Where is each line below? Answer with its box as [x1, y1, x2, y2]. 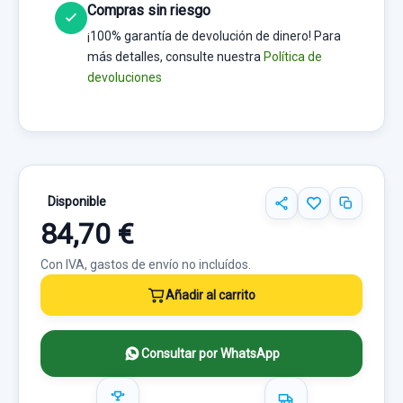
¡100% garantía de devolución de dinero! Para [87, 29, 341, 43]
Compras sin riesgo [87, 2, 210, 19]
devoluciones [87, 70, 162, 85]
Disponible [48, 193, 106, 209]
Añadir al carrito [166, 288, 255, 302]
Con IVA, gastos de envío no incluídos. [40, 257, 251, 272]
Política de [264, 49, 322, 64]
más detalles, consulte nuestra [87, 49, 264, 64]
